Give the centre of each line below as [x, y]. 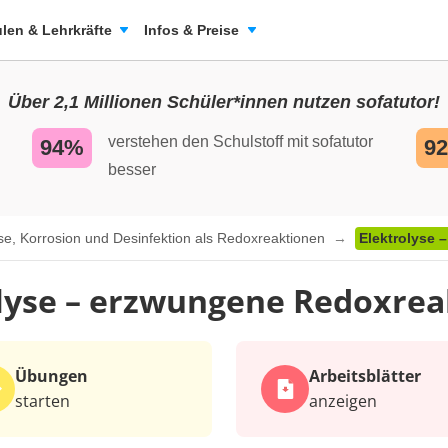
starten [42, 401]
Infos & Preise [191, 30]
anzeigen [343, 401]
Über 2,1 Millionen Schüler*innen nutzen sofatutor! [224, 102]
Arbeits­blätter [365, 376]
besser [132, 169]
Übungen [51, 376]
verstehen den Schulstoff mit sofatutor [240, 141]
